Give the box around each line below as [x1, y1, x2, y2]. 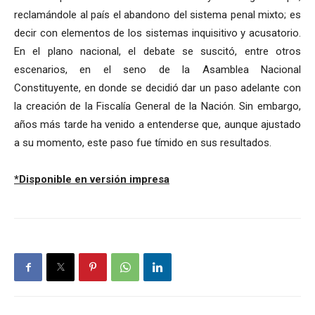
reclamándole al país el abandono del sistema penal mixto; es [14, 8, 301, 22]
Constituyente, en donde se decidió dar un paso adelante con [14, 82, 301, 95]
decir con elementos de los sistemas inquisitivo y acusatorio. [14, 27, 301, 40]
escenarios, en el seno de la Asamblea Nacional [14, 63, 301, 77]
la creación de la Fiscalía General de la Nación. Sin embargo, [14, 100, 301, 113]
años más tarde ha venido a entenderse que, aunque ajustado [14, 118, 301, 131]
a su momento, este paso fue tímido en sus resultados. [14, 136, 271, 150]
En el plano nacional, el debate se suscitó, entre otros [14, 45, 301, 58]
